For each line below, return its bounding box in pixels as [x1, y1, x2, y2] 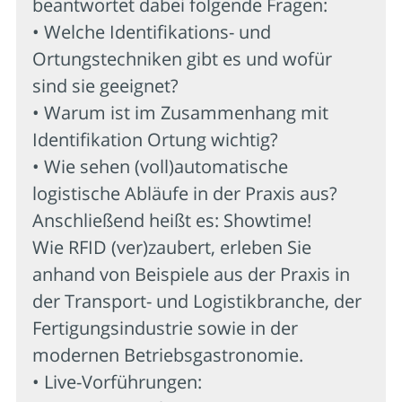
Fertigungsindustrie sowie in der [32, 315, 298, 340]
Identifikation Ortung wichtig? [32, 127, 278, 152]
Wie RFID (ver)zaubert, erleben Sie [32, 234, 311, 259]
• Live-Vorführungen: [32, 369, 202, 394]
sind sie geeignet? [32, 73, 179, 98]
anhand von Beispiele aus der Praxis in [32, 261, 350, 286]
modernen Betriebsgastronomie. [32, 342, 303, 367]
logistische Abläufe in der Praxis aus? [32, 180, 337, 205]
